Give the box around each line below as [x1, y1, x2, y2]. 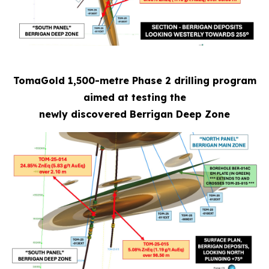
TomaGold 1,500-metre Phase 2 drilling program [13, 74, 256, 86]
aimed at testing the [83, 91, 186, 103]
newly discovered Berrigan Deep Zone [39, 107, 230, 120]
